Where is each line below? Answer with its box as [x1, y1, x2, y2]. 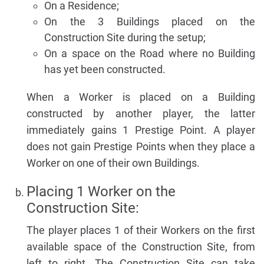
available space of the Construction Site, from [27, 240, 255, 253]
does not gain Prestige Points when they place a [27, 140, 255, 153]
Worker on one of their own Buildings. [27, 156, 200, 169]
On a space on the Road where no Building [44, 47, 255, 60]
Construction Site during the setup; [44, 31, 206, 44]
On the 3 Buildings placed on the [44, 15, 255, 28]
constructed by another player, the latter [27, 107, 255, 120]
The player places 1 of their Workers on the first [27, 223, 255, 236]
